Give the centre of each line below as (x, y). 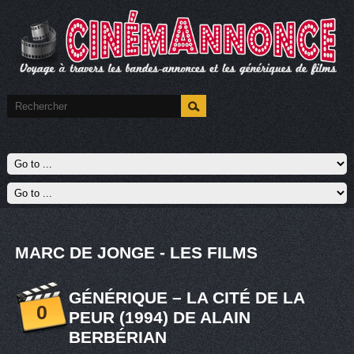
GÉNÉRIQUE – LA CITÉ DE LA (186, 298)
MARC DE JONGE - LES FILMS (136, 253)
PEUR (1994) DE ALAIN (159, 318)
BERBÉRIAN (117, 337)
